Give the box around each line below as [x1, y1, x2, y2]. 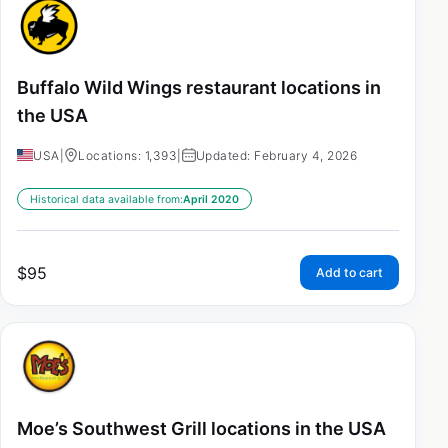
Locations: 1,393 [78, 147, 177, 163]
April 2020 [183, 192, 239, 206]
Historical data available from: [30, 192, 183, 206]
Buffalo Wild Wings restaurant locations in [17, 77, 381, 98]
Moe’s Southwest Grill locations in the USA [17, 417, 386, 439]
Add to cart [316, 264, 383, 280]
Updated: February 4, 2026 [195, 147, 357, 163]
